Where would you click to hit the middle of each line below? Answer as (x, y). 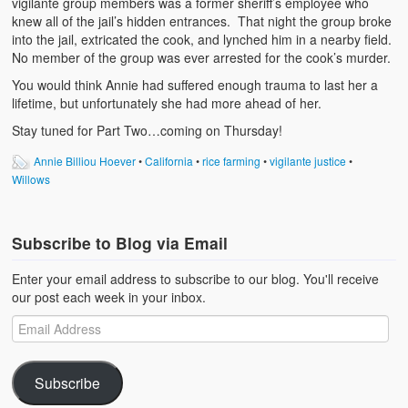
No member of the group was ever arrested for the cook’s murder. (202, 57)
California (169, 160)
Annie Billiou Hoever (85, 160)
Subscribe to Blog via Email (120, 242)
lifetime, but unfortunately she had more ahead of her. (167, 102)
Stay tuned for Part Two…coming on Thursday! (148, 130)
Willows (31, 178)
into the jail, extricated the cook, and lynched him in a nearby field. (204, 39)
